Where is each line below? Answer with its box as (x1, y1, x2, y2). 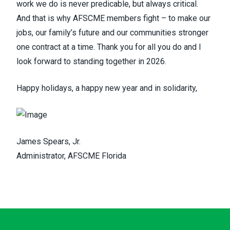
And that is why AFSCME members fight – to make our (16, 13, 210, 23)
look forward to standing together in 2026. (16, 56, 166, 66)
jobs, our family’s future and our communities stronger (16, 28, 208, 37)
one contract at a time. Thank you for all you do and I (16, 42, 201, 52)
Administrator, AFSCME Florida (16, 151, 126, 161)
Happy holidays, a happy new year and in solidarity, (16, 83, 197, 93)
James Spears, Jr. (16, 137, 83, 146)
